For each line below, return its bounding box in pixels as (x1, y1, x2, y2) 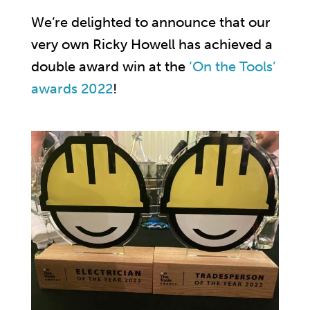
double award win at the (31, 58, 189, 75)
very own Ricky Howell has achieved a (31, 36, 273, 53)
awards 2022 (31, 80, 113, 98)
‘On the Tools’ (189, 58, 275, 75)
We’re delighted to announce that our (31, 14, 271, 31)
